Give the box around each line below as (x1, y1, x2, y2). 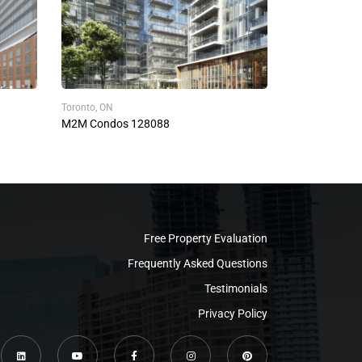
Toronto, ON (61, 102, 113, 113)
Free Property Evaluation (144, 232, 267, 245)
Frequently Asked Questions (128, 257, 267, 270)
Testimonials (204, 282, 267, 295)
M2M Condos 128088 (61, 117, 170, 130)
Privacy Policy (198, 307, 267, 320)
